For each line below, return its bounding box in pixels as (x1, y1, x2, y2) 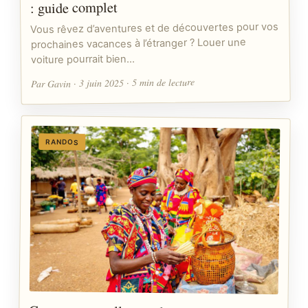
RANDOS (45, 137, 79, 147)
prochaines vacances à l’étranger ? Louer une (30, 36, 246, 52)
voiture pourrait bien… (30, 52, 135, 67)
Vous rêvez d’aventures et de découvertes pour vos (30, 21, 279, 36)
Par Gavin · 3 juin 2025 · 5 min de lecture (31, 75, 195, 91)
